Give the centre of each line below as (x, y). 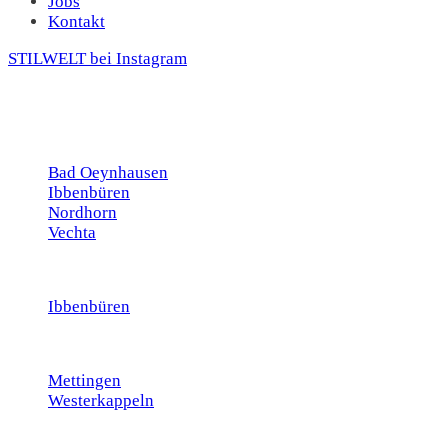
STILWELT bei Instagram (97, 58)
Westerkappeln (101, 400)
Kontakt (76, 21)
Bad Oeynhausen (108, 172)
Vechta (72, 232)
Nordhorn (82, 212)
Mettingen (84, 380)
